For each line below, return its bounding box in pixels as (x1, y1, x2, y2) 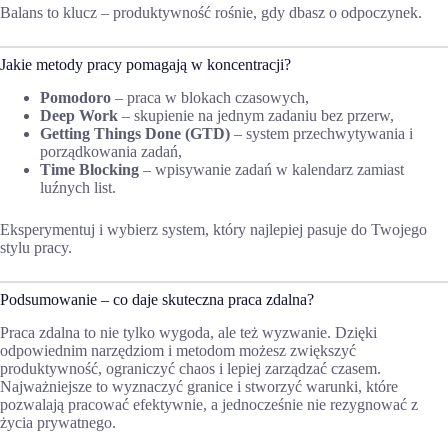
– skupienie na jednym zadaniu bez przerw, (118, 106, 394, 124)
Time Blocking (40, 160, 139, 178)
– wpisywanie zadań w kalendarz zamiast (139, 160, 404, 178)
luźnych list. (40, 178, 116, 196)
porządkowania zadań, (40, 142, 182, 160)
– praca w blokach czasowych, (111, 88, 309, 106)
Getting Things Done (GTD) (40, 124, 230, 142)
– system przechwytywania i (230, 124, 413, 142)
